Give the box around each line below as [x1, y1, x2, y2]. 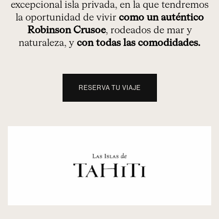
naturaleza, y [19, 38, 77, 48]
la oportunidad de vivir [15, 12, 119, 22]
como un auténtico [118, 12, 204, 22]
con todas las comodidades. [77, 38, 200, 48]
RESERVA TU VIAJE [78, 84, 141, 91]
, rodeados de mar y [105, 25, 192, 35]
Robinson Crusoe [27, 25, 106, 35]
